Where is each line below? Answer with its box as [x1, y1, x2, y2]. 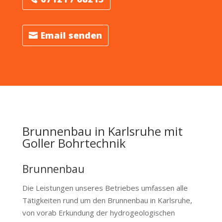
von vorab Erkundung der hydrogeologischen [22, 207, 175, 218]
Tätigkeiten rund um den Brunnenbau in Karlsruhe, [22, 195, 192, 205]
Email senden [40, 29, 102, 42]
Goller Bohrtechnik [22, 134, 126, 151]
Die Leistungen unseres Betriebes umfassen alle [22, 182, 188, 193]
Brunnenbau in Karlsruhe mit [22, 122, 183, 139]
